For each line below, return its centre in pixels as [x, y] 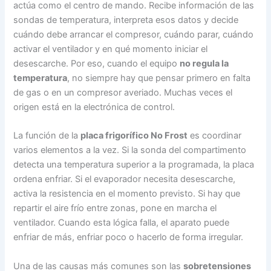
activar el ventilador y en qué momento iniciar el [111, 49]
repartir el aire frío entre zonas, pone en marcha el [115, 208]
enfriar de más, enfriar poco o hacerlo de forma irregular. [129, 237]
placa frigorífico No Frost [134, 136]
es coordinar [215, 136]
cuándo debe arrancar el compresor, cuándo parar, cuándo [134, 35]
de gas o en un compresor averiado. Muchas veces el [123, 93]
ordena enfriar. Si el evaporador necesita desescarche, [125, 179]
